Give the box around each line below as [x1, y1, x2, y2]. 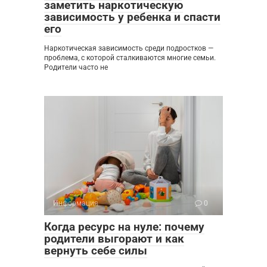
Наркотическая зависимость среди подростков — [44, 44, 213, 53]
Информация [53, 199, 98, 208]
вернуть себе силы [44, 244, 147, 258]
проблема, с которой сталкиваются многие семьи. [44, 54, 216, 63]
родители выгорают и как [44, 232, 184, 246]
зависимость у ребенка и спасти [44, 10, 221, 24]
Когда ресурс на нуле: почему [44, 220, 204, 234]
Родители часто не [44, 63, 108, 72]
